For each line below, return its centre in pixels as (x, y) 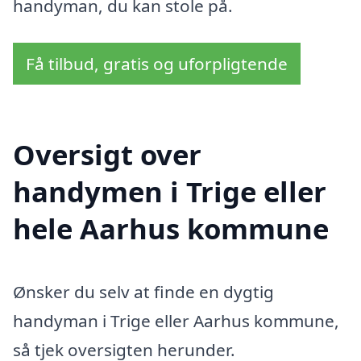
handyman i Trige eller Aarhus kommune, (176, 321)
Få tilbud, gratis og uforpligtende (157, 63)
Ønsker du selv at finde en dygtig (143, 292)
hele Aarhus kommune (171, 229)
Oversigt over (107, 155)
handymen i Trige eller (170, 192)
